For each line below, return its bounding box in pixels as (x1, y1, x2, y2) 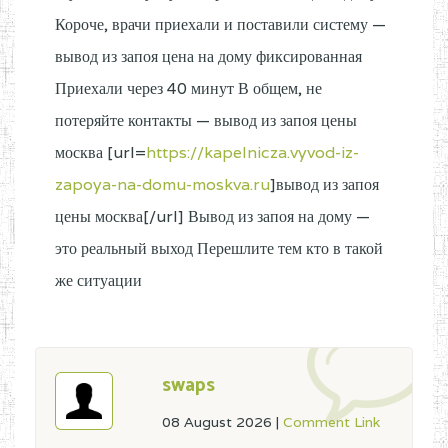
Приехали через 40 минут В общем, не (55, 78, 322, 99)
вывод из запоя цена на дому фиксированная (55, 46, 362, 67)
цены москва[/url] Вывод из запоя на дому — (55, 206, 370, 227)
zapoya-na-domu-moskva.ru (55, 174, 270, 195)
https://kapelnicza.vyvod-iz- (146, 142, 359, 163)
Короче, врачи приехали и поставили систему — (55, 14, 386, 35)
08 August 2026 (162, 413, 276, 431)
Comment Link (283, 413, 380, 431)
